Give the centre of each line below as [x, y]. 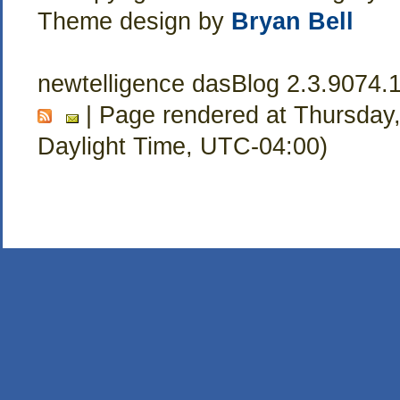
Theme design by [134, 21]
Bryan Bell [292, 21]
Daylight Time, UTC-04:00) [182, 146]
